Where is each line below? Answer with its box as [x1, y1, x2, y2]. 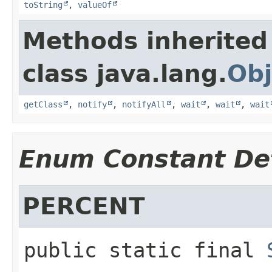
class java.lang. [22, 59, 227, 87]
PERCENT [22, 192, 145, 220]
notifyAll [122, 99, 166, 109]
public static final [24, 237, 254, 262]
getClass [24, 99, 63, 109]
